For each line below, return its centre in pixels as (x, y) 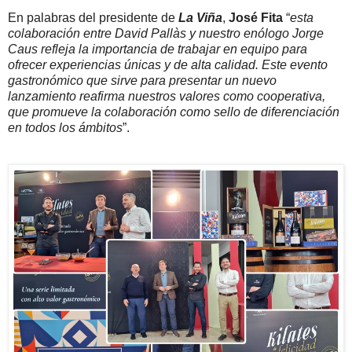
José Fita (256, 17)
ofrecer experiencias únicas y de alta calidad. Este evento (168, 64)
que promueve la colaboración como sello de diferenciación (174, 112)
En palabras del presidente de (93, 17)
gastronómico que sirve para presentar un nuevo (142, 80)
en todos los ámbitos (65, 127)
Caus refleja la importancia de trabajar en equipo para (158, 49)
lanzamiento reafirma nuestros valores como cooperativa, (167, 96)
